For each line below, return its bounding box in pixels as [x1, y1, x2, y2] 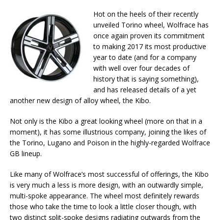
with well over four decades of [93, 63, 190, 73]
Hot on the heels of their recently [93, 9, 198, 19]
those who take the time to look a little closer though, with [10, 202, 196, 211]
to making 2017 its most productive [93, 42, 206, 51]
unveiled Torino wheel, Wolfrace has [93, 20, 209, 29]
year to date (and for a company [93, 53, 196, 62]
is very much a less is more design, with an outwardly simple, [10, 180, 203, 190]
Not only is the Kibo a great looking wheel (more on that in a [10, 116, 202, 126]
